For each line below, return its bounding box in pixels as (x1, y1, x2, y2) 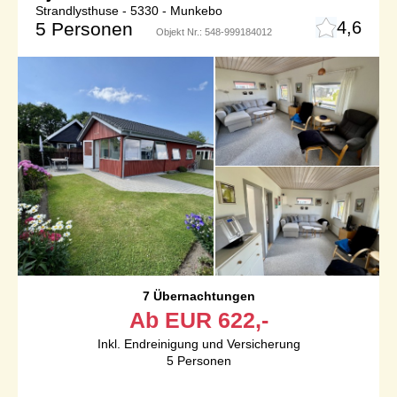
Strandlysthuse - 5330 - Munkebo (35, 4, 222, 19)
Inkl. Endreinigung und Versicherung (97, 336, 300, 351)
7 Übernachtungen (142, 288, 255, 303)
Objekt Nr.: (156, 27, 205, 38)
